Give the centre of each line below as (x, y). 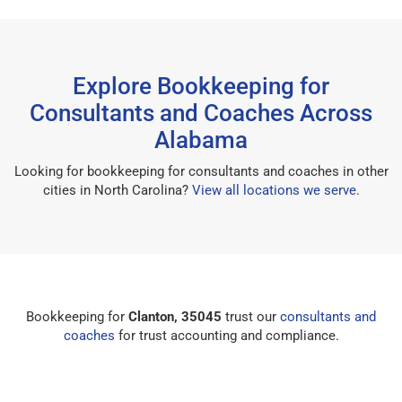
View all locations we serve (274, 190)
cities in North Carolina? (117, 190)
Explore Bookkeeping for (201, 86)
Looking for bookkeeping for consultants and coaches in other (201, 171)
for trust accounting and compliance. (227, 335)
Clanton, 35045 (175, 316)
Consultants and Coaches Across (201, 113)
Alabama (201, 140)
